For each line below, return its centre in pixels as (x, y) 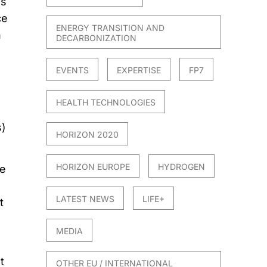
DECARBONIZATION (97, 38)
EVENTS (73, 70)
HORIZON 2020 (88, 135)
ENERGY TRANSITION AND (111, 28)
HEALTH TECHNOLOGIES (106, 103)
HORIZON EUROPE (93, 167)
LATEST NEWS (86, 199)
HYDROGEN (182, 167)
